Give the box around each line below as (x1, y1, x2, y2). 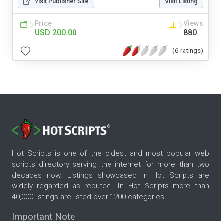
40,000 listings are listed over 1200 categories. (12, 192, 166, 202)
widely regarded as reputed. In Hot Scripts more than (12, 182, 209, 191)
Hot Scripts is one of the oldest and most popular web (12, 149, 209, 158)
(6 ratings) (172, 46, 203, 55)
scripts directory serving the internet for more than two (12, 160, 209, 169)
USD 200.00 (35, 27, 76, 37)
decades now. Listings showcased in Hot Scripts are (12, 171, 209, 180)
